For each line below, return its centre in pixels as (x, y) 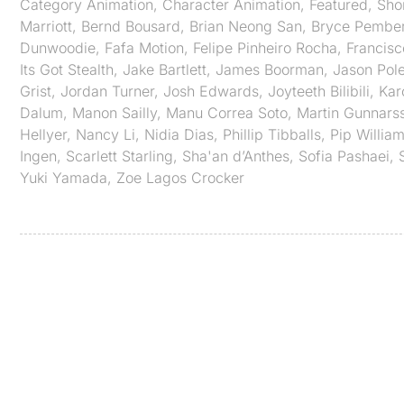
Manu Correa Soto (227, 112)
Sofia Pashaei (344, 156)
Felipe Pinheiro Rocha (265, 47)
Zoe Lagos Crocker (180, 177)
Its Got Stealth (67, 69)
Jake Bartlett (165, 69)
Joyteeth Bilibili (319, 91)
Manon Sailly (115, 112)
